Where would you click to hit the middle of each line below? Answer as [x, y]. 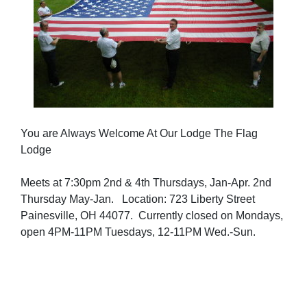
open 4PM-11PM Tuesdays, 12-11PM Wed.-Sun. [138, 232]
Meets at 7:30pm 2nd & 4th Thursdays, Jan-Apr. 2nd [146, 183]
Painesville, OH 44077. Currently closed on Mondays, [152, 216]
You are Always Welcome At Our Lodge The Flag [139, 133]
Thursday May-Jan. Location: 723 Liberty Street [138, 199]
